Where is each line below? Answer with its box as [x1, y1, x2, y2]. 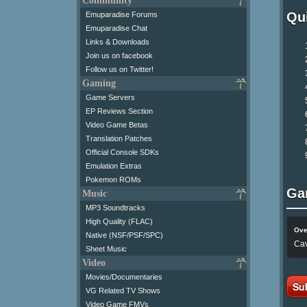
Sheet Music [86, 244, 127, 253]
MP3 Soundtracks [86, 203, 145, 212]
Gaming [82, 77, 116, 88]
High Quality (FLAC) [86, 217, 153, 225]
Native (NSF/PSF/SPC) [86, 230, 163, 239]
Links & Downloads [86, 37, 149, 46]
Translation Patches [86, 134, 152, 143]
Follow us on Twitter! [86, 64, 153, 73]
